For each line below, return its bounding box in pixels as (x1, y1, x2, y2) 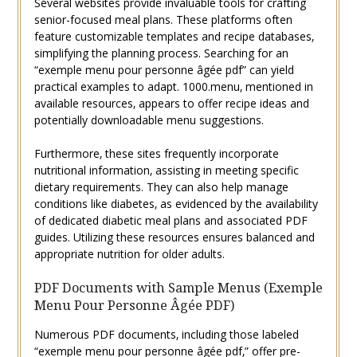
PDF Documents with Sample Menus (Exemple (33, 278, 323, 296)
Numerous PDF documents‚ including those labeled (33, 326, 299, 342)
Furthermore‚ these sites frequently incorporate (33, 145, 279, 161)
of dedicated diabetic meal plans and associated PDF (33, 212, 308, 228)
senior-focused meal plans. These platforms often (33, 11, 292, 27)
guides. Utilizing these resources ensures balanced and (33, 229, 315, 245)
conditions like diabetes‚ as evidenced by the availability (33, 195, 318, 211)
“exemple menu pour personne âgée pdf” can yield (33, 61, 294, 77)
